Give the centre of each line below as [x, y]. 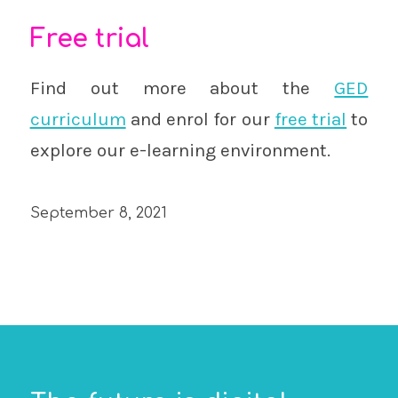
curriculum [78, 119]
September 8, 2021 [98, 212]
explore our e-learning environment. [180, 151]
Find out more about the [182, 88]
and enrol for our [200, 119]
